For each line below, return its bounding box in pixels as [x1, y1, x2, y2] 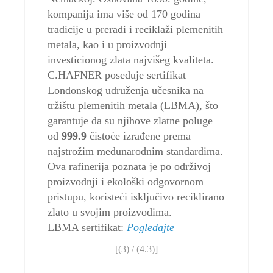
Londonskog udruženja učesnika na [48, 84, 204, 97]
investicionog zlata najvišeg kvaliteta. [48, 54, 214, 66]
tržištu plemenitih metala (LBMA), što [48, 99, 219, 112]
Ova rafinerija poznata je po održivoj [48, 160, 211, 173]
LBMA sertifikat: [48, 221, 127, 234]
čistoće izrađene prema [87, 130, 191, 143]
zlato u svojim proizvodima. [48, 206, 172, 219]
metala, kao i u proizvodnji [48, 38, 168, 51]
